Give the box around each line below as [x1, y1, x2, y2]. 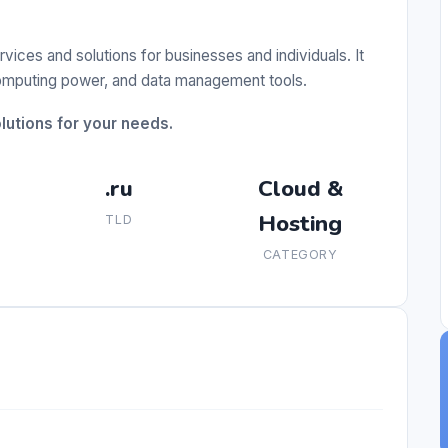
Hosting [258, 208, 343, 240]
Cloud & [257, 173, 343, 205]
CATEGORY [262, 247, 338, 263]
